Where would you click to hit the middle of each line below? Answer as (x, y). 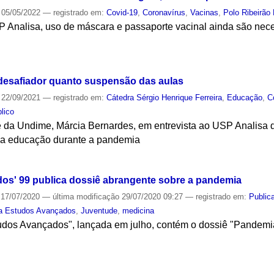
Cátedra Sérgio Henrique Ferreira (165, 97)
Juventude (99, 210)
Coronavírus (164, 13)
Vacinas (205, 13)
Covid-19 (122, 13)
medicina (139, 210)
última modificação (86, 196)
